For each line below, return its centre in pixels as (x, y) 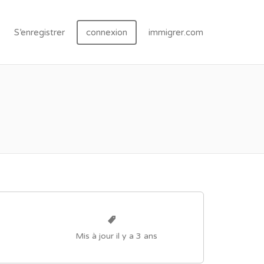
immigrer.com (176, 32)
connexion (107, 32)
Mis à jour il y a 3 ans (117, 236)
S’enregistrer (39, 32)
